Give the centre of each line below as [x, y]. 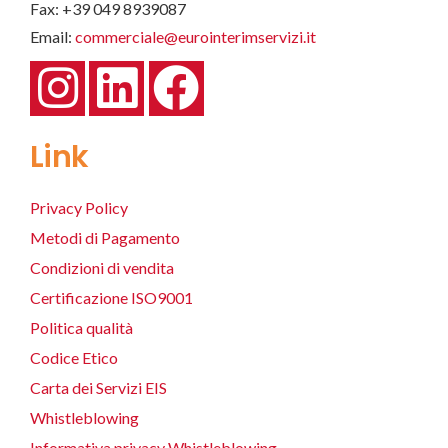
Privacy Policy [79, 208]
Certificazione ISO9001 [111, 298]
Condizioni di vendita [102, 268]
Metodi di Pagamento [105, 238]
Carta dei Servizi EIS [98, 388]
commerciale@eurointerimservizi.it [195, 37]
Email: [52, 37]
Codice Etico [74, 358]
